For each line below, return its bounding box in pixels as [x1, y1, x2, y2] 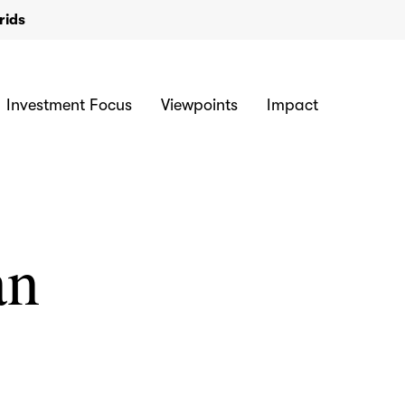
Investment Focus [6, 96, 132, 114]
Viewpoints [161, 96, 238, 114]
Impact [267, 96, 318, 114]
